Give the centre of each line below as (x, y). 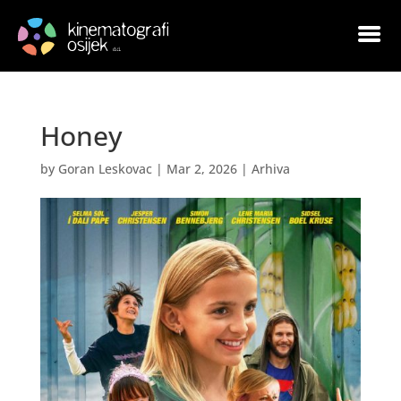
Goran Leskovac (105, 169)
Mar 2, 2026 (201, 169)
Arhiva (270, 169)
